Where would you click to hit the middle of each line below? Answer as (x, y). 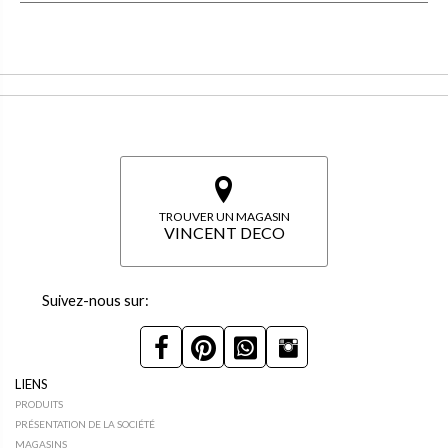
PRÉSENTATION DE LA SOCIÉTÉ (85, 424)
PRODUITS (39, 404)
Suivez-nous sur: (95, 300)
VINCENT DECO (224, 232)
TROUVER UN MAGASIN (224, 216)
